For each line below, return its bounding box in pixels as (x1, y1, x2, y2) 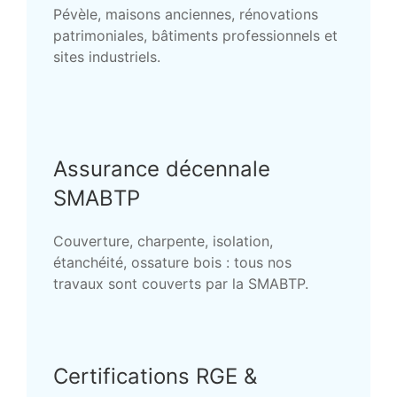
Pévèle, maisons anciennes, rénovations (53, 5, 318, 24)
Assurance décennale (53, 156, 270, 183)
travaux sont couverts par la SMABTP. (53, 275, 308, 293)
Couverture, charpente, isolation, (53, 232, 273, 251)
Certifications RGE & (53, 362, 257, 389)
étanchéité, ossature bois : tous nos (53, 253, 292, 272)
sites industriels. (53, 48, 160, 66)
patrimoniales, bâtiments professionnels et (53, 27, 338, 45)
